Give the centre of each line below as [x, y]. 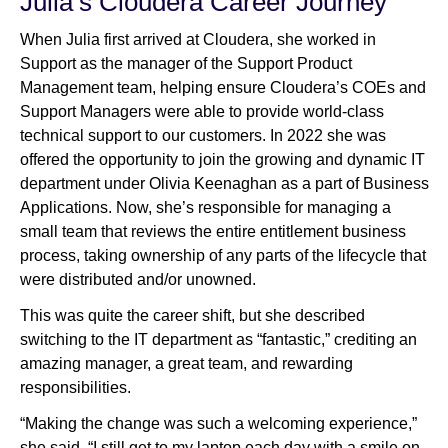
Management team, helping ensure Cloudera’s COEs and [223, 88]
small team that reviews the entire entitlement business [213, 232]
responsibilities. [79, 388]
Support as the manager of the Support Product [186, 64]
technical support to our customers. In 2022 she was [203, 136]
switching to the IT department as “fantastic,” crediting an [218, 340]
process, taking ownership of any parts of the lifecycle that [223, 256]
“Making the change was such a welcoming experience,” [218, 424]
